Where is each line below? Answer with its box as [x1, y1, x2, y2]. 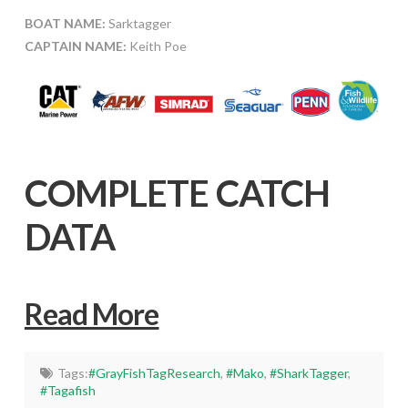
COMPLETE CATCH [24, 170, 330, 215]
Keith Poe [126, 38, 187, 55]
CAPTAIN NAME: [24, 38, 127, 55]
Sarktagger [105, 15, 171, 32]
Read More [24, 295, 159, 331]
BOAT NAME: [24, 15, 106, 32]
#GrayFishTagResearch [87, 364, 220, 381]
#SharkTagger [269, 364, 348, 381]
